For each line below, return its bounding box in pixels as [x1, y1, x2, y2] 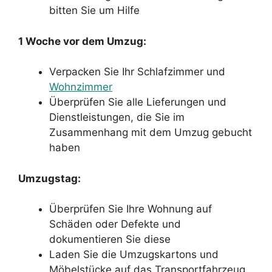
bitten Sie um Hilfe [49, 4, 140, 16]
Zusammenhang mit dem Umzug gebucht [49, 126, 252, 138]
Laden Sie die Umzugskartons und [49, 248, 219, 260]
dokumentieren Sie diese [49, 233, 171, 245]
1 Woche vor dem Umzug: [18, 35, 146, 47]
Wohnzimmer [49, 81, 112, 93]
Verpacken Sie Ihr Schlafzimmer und [49, 66, 225, 78]
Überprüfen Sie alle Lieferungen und [49, 96, 226, 108]
